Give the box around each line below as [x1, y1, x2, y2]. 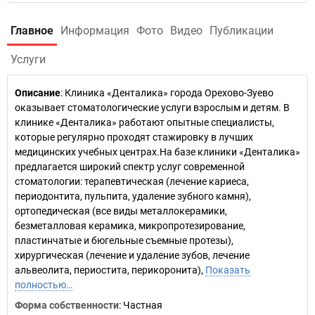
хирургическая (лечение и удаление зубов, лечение [15, 250, 250, 261]
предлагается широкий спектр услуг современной [15, 161, 245, 172]
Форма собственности [15, 300, 119, 311]
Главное [11, 24, 53, 37]
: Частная [119, 300, 162, 311]
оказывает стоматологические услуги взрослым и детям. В [15, 102, 290, 113]
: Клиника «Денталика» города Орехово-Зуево [60, 87, 274, 98]
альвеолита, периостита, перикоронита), [15, 264, 205, 276]
